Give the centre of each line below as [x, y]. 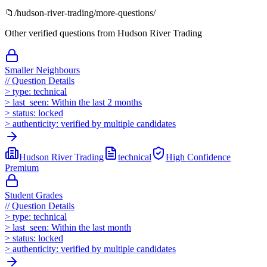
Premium [22, 167]
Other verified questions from [61, 33]
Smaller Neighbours [42, 70]
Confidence [209, 157]
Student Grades [34, 195]
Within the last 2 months [97, 102]
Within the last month [91, 227]
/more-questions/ [125, 13]
